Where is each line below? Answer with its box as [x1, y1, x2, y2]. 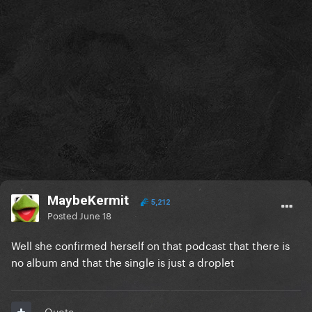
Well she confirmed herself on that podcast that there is [11, 236, 290, 253]
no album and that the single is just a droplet [11, 253, 235, 270]
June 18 [79, 208, 111, 222]
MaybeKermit [47, 192, 129, 209]
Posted [47, 208, 79, 222]
